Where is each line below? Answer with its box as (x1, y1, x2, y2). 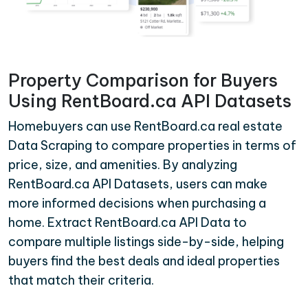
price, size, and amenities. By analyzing (8, 156, 237, 173)
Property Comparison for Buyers (8, 69, 278, 91)
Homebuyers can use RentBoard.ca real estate (8, 118, 283, 134)
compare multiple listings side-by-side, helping (8, 233, 284, 250)
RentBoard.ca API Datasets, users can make (8, 175, 267, 192)
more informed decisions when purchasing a (8, 195, 266, 211)
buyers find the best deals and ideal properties (8, 252, 280, 269)
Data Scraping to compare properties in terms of (8, 137, 296, 153)
